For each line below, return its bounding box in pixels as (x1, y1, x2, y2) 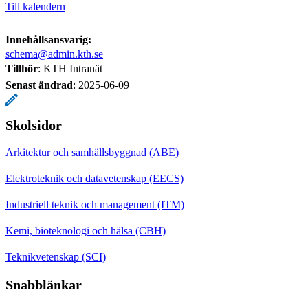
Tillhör (5, 62, 38, 74)
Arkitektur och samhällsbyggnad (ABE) (5, 146, 179, 158)
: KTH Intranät (38, 62, 102, 74)
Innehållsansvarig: (5, 33, 91, 45)
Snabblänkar (5, 276, 82, 292)
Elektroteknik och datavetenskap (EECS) (5, 172, 184, 184)
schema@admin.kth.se (5, 47, 103, 60)
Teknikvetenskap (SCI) (5, 250, 106, 263)
